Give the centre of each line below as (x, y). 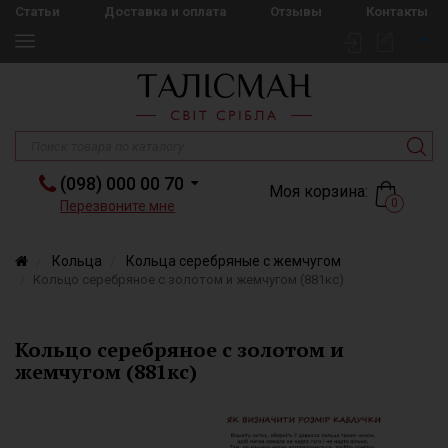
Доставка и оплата (165, 11)
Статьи (37, 11)
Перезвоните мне (117, 206)
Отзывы (296, 11)
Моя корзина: (318, 191)
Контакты (396, 11)
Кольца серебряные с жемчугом (233, 261)
